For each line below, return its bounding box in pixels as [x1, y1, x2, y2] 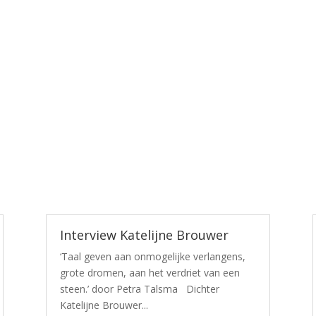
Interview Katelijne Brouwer [59, 226, 229, 243]
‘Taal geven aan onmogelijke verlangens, [59, 249, 245, 263]
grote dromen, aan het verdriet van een [59, 265, 240, 279]
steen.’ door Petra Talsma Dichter [59, 281, 219, 296]
